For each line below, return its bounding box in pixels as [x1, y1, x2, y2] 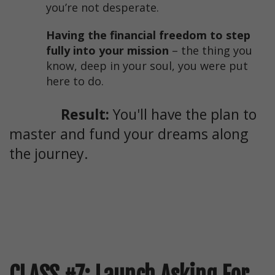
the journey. [9, 144, 88, 164]
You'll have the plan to [113, 104, 257, 125]
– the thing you [169, 43, 252, 58]
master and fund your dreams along [9, 124, 248, 144]
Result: [9, 104, 113, 125]
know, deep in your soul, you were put [46, 58, 248, 74]
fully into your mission [46, 43, 169, 58]
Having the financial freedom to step [46, 28, 250, 43]
